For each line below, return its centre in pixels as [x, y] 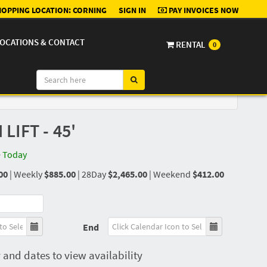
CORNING [90, 10]
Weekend [173, 174]
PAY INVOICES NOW [204, 10]
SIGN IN [132, 10]
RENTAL [191, 45]
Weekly [29, 174]
